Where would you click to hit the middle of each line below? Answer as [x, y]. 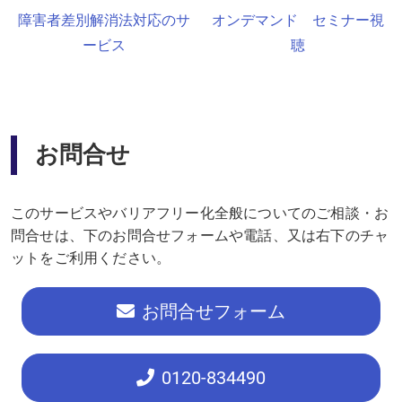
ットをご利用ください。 [91, 258]
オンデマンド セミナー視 [298, 20]
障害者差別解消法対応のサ [104, 20]
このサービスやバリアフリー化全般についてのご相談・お [200, 213]
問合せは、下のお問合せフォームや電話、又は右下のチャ [200, 236]
